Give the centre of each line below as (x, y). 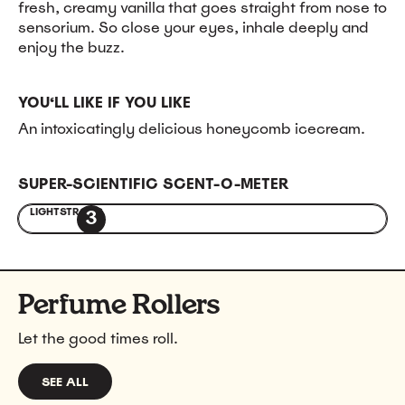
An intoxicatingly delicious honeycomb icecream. (192, 128)
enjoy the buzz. (71, 47)
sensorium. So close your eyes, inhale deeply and (193, 27)
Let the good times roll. (98, 339)
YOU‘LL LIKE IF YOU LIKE (104, 102)
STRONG (81, 211)
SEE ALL (65, 381)
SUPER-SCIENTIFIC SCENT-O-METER (153, 184)
